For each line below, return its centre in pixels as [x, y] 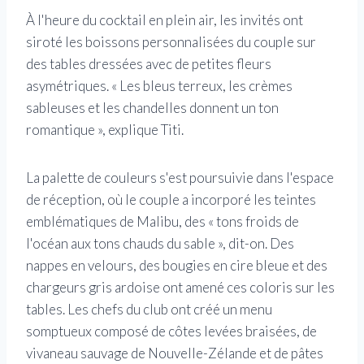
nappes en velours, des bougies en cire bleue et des [177, 266]
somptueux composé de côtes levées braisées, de [171, 331]
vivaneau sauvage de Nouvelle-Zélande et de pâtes [175, 353]
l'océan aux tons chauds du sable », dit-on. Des [160, 244]
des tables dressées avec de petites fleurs [149, 64]
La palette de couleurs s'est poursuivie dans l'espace [180, 178]
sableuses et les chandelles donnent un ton [152, 108]
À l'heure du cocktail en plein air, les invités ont [165, 20]
